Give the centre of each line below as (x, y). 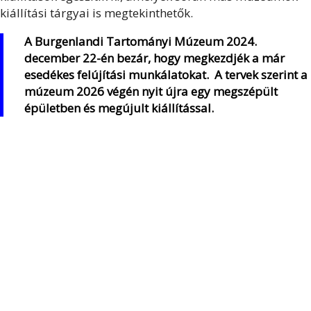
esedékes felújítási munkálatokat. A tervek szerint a (166, 75)
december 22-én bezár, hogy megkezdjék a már (154, 58)
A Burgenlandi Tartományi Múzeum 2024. (141, 41)
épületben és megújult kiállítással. (119, 108)
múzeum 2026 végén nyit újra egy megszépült (151, 91)
